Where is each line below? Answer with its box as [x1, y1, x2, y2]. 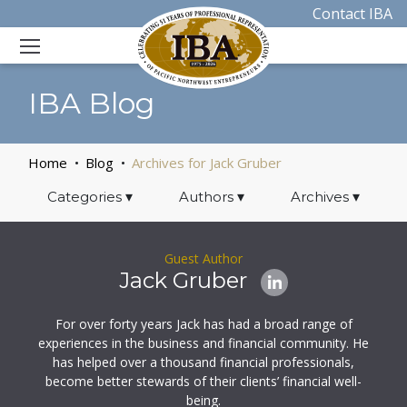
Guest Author [164, 250, 243, 267]
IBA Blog [28, 85, 155, 121]
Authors [178, 188, 237, 205]
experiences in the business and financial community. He [38, 334, 369, 352]
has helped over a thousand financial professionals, [53, 353, 354, 371]
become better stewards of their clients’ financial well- [45, 372, 362, 390]
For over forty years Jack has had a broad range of [55, 315, 352, 333]
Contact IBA [312, 4, 392, 24]
